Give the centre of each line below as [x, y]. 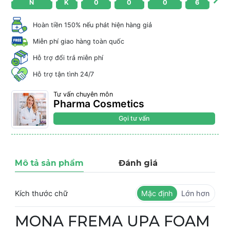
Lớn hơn [195, 193]
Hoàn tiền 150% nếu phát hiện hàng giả [92, 25]
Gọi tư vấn [134, 118]
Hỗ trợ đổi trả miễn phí [68, 57]
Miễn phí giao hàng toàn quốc [79, 41]
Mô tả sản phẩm [49, 163]
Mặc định [157, 193]
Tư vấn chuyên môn [83, 94]
